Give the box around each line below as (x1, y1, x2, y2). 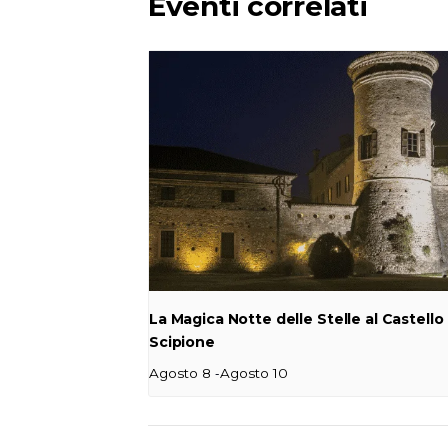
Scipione (149, 332, 215, 351)
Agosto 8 (149, 364, 211, 381)
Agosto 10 (220, 364, 288, 381)
